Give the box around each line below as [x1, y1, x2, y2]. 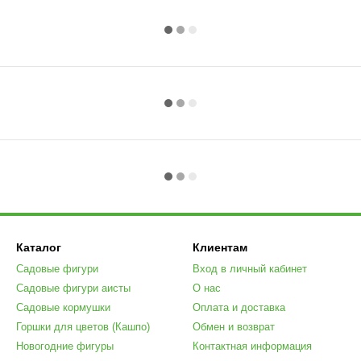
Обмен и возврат [193, 321, 275, 333]
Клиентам [193, 241, 247, 254]
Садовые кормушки [16, 301, 110, 313]
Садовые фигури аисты [16, 282, 131, 294]
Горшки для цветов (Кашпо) [16, 321, 150, 333]
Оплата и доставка [193, 301, 285, 313]
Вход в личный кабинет [193, 263, 307, 275]
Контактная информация [193, 340, 312, 352]
